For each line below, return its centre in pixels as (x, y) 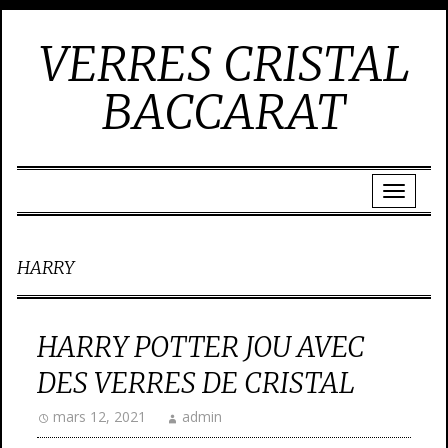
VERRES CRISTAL (224, 64)
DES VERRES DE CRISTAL (196, 383)
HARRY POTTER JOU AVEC (201, 347)
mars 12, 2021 (99, 416)
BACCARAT (224, 112)
